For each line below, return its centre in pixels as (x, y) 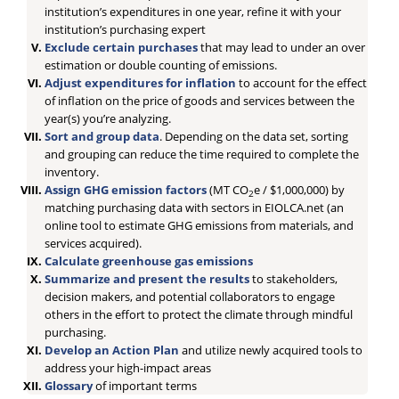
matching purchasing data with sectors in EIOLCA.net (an (195, 208)
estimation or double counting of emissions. (161, 65)
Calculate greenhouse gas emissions (149, 261)
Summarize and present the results (149, 279)
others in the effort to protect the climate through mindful (199, 314)
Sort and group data (102, 136)
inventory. (73, 172)
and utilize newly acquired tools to (273, 350)
